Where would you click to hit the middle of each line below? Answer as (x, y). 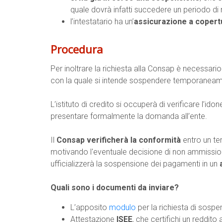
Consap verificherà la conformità (119, 140)
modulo (122, 207)
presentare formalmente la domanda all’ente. (129, 116)
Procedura (77, 49)
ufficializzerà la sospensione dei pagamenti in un (135, 164)
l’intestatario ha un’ (102, 22)
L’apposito (90, 207)
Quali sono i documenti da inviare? (115, 188)
